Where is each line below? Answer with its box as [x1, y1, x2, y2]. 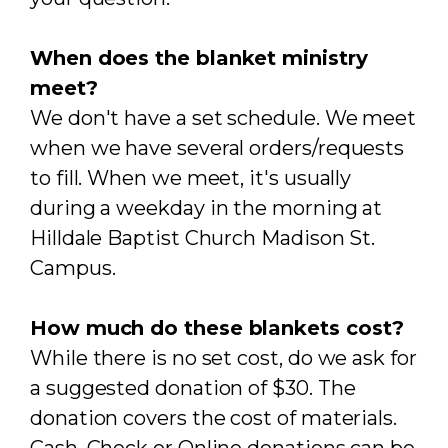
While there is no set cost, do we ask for [30, 346, 417, 370]
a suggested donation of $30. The [30, 376, 356, 400]
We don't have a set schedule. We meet [30, 106, 417, 130]
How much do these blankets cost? [30, 316, 404, 340]
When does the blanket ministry [30, 46, 368, 70]
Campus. [30, 256, 116, 280]
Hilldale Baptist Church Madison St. [30, 226, 376, 250]
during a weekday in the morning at [30, 196, 383, 220]
